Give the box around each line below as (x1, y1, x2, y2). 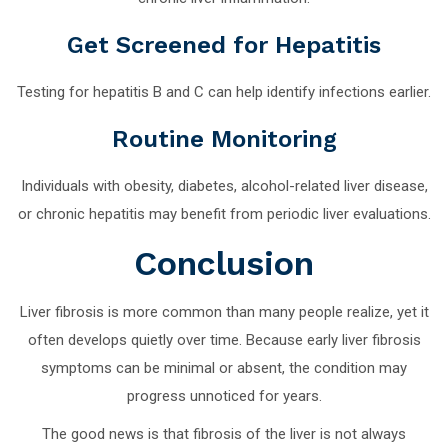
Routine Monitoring (111, 124, 337, 153)
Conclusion (134, 242, 314, 283)
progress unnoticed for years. (126, 386, 322, 405)
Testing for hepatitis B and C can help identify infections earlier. (17, 82, 431, 101)
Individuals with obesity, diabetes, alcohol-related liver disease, (20, 176, 428, 195)
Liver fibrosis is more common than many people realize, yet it (19, 302, 429, 321)
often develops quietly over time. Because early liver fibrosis (27, 330, 421, 349)
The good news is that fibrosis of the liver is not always (42, 424, 406, 443)
